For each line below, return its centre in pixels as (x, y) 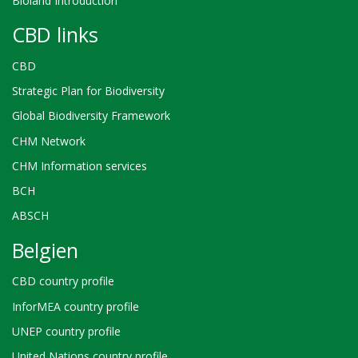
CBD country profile (63, 281)
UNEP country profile (66, 331)
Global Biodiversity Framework (91, 116)
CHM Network (49, 141)
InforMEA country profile (76, 306)
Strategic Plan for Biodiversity (88, 91)
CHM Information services (80, 165)
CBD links (55, 35)
